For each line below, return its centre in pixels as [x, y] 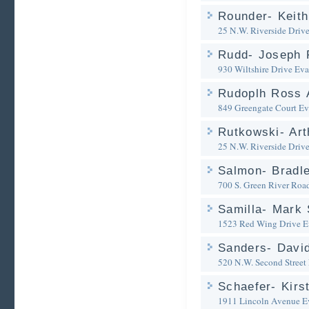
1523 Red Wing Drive [259, 223]
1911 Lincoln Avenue [259, 301]
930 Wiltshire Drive [255, 69]
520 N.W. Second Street [262, 262]
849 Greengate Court [257, 108]
